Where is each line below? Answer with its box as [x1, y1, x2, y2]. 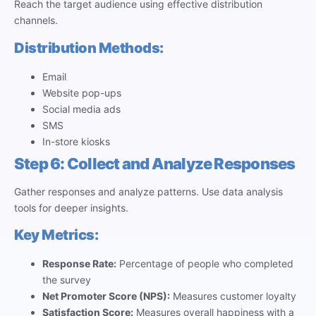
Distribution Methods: [14, 39, 164, 56]
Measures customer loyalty [170, 290, 296, 303]
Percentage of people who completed [116, 257, 293, 270]
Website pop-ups [42, 86, 121, 99]
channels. [14, 14, 58, 27]
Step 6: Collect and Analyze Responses [14, 154, 296, 173]
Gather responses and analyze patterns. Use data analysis [14, 185, 283, 197]
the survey [42, 274, 91, 286]
